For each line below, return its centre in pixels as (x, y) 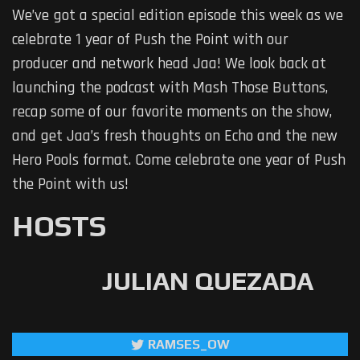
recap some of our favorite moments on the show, (172, 112)
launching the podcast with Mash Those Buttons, (170, 88)
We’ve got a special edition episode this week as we (178, 16)
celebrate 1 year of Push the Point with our (150, 40)
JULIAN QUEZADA (208, 281)
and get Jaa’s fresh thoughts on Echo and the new (175, 136)
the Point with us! (70, 184)
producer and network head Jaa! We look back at (169, 64)
